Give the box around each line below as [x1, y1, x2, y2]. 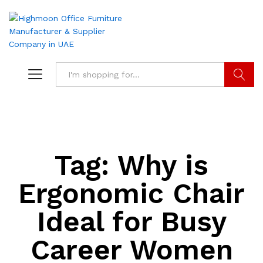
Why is [117, 149, 208, 182]
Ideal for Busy [36, 205, 227, 238]
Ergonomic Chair [18, 177, 245, 210]
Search [224, 95, 254, 104]
